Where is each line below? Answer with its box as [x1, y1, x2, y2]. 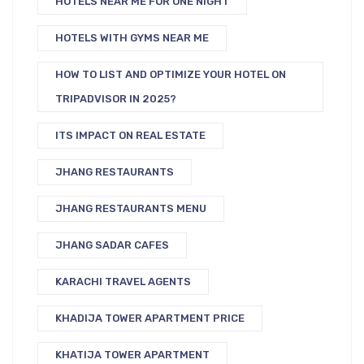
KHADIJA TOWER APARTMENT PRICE [55, 311, 245, 324]
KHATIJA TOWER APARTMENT [55, 348, 210, 361]
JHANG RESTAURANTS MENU [55, 201, 206, 214]
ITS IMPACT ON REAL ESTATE [55, 128, 206, 141]
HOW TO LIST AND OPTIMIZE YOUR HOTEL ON [55, 67, 286, 80]
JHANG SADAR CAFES [55, 238, 169, 251]
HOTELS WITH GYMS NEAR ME [55, 31, 209, 44]
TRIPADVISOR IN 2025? [55, 92, 176, 105]
